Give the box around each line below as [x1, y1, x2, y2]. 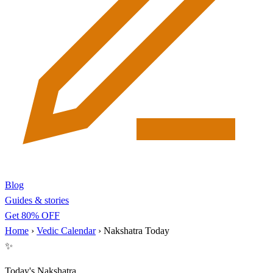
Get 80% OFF [5, 210, 60, 221]
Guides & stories [5, 195, 69, 205]
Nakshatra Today [104, 225, 169, 236]
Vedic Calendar [37, 225, 96, 236]
